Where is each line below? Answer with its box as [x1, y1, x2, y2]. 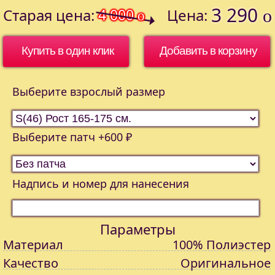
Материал [3, 236, 63, 253]
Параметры [99, 220, 176, 238]
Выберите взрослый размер [12, 84, 165, 99]
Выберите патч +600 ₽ [12, 130, 132, 144]
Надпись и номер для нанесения [12, 176, 189, 191]
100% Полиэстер [172, 236, 271, 253]
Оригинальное [180, 255, 271, 271]
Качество [3, 255, 58, 271]
